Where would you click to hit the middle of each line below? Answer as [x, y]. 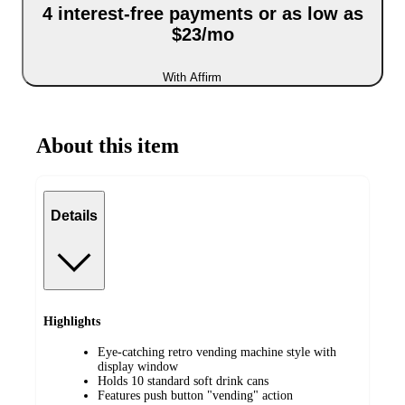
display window [138, 367]
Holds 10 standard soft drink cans [183, 381]
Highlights [72, 321]
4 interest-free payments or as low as [202, 13]
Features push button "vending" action [195, 396]
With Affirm [192, 78]
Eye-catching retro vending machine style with [217, 353]
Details [74, 215]
